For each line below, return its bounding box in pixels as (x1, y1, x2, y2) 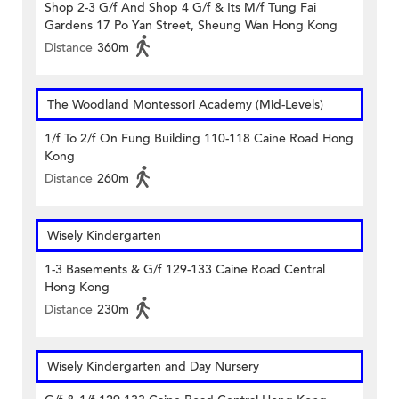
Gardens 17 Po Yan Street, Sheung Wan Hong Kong (45, 17, 338, 35)
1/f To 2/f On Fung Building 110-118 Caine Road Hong (45, 130, 354, 148)
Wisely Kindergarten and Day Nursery (47, 358, 259, 376)
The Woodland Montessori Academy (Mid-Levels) (47, 96, 323, 114)
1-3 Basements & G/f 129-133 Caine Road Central (45, 261, 325, 279)
